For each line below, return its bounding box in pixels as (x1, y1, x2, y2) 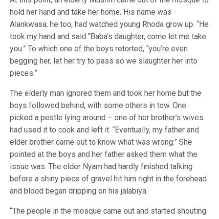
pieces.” (10, 68, 37, 78)
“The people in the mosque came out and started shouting (10, 206, 206, 216)
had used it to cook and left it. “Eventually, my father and (10, 125, 199, 134)
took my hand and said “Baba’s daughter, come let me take (10, 32, 206, 41)
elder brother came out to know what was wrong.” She (10, 137, 192, 147)
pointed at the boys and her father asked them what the (10, 150, 197, 159)
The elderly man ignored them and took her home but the (10, 88, 201, 98)
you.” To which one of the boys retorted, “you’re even (10, 44, 188, 53)
